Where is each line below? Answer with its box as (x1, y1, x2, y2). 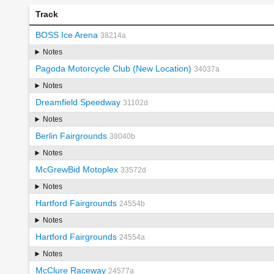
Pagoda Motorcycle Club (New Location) (35, 64, 191, 74)
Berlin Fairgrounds (35, 131, 107, 141)
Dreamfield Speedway (35, 97, 120, 108)
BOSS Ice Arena (35, 30, 98, 40)
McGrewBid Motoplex (35, 165, 118, 175)
